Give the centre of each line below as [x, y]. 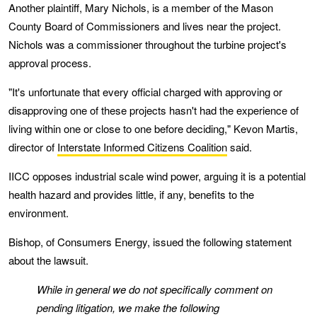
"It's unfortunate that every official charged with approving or [145, 91]
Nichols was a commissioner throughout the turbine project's [148, 44]
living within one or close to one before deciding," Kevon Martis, [153, 128]
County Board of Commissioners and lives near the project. [145, 25]
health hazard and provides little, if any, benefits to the [131, 194]
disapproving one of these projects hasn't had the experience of [154, 110]
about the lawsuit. [48, 260]
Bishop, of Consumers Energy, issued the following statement [150, 241]
